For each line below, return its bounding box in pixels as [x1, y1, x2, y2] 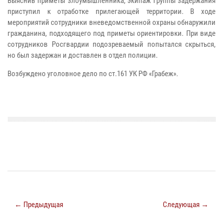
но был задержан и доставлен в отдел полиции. [7, 50, 158, 60]
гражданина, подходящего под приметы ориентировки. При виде [7, 28, 216, 38]
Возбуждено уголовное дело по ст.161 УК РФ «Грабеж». [7, 69, 178, 78]
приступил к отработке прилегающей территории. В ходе [7, 6, 216, 16]
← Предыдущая [14, 200, 63, 209]
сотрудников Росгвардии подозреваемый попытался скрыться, [7, 39, 216, 49]
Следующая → [163, 200, 209, 209]
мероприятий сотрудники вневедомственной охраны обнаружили [7, 17, 216, 27]
